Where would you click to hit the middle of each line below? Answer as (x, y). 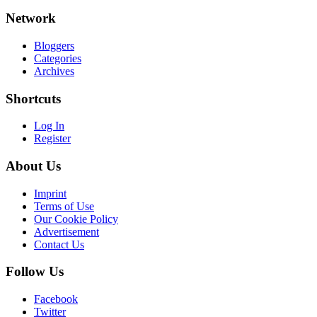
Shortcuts (33, 98)
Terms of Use (64, 206)
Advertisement (67, 231)
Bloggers (54, 45)
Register (52, 139)
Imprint (50, 193)
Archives (54, 71)
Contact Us (59, 244)
